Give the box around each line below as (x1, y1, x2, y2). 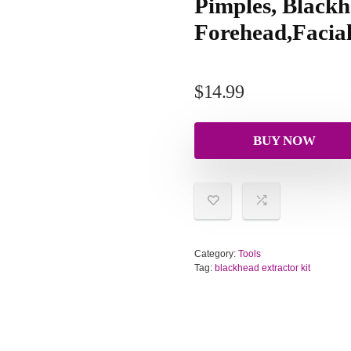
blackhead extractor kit (215, 262, 310, 273)
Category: (194, 248, 238, 259)
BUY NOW (253, 132, 316, 148)
